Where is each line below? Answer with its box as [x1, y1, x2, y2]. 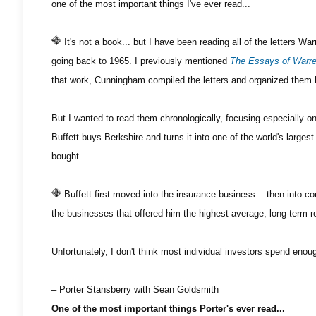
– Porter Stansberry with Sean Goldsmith [51, 284, 219, 295]
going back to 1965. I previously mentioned [51, 56, 230, 66]
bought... [51, 151, 87, 162]
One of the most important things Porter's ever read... [51, 303, 285, 314]
